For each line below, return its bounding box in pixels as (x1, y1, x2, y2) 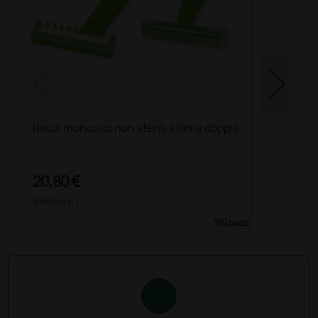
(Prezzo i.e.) (33, 194, 79, 207)
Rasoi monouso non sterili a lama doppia (33, 120, 240, 136)
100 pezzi (214, 216, 250, 229)
